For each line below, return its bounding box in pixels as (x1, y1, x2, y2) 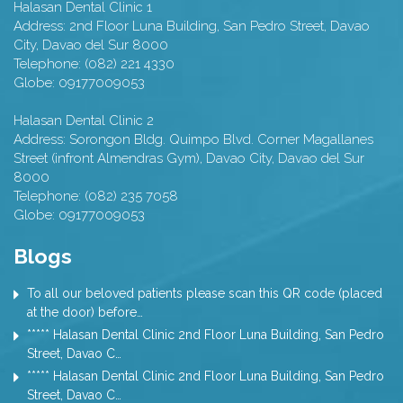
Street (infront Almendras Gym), (13, 150, 202, 167)
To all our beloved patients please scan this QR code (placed (27, 286, 382, 301)
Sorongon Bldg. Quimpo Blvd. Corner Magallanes (69, 131, 373, 148)
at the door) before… (27, 305, 143, 320)
